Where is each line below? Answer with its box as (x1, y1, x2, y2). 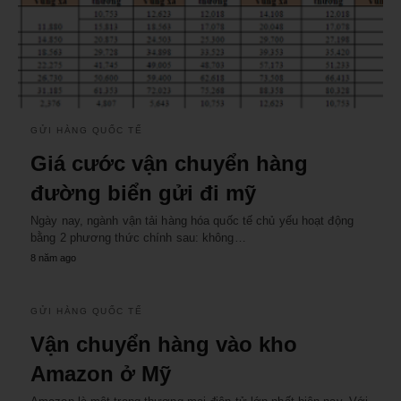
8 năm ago (30, 252, 76, 264)
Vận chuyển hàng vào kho (30, 332, 297, 357)
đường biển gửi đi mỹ (30, 181, 256, 206)
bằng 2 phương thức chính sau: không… (30, 231, 246, 245)
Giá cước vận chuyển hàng (30, 151, 308, 176)
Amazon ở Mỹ (30, 362, 171, 387)
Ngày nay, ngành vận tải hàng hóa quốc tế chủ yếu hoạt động (30, 214, 354, 228)
